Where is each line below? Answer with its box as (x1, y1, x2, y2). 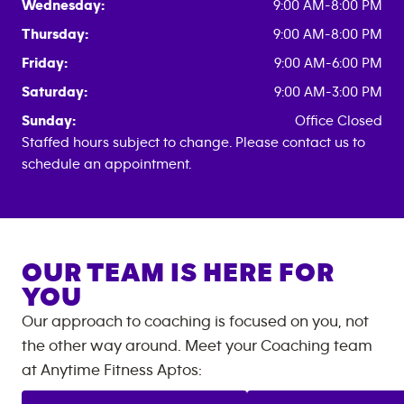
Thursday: (22, 26, 88, 41)
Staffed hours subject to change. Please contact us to (22, 134, 365, 150)
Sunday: (22, 113, 76, 128)
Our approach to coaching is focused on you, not (22, 313, 369, 330)
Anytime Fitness (41, 362, 157, 379)
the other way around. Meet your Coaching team (22, 337, 372, 354)
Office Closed (295, 113, 382, 128)
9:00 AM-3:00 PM (274, 84, 382, 99)
